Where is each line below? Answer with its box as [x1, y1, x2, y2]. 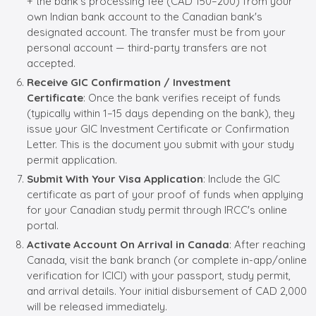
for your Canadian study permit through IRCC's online [27, 202, 287, 217]
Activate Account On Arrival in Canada [27, 237, 229, 251]
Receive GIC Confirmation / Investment [27, 75, 231, 89]
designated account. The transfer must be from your [27, 25, 286, 39]
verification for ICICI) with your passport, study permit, [27, 268, 291, 282]
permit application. [27, 152, 117, 166]
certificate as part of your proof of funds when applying [27, 187, 303, 201]
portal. [27, 218, 59, 232]
